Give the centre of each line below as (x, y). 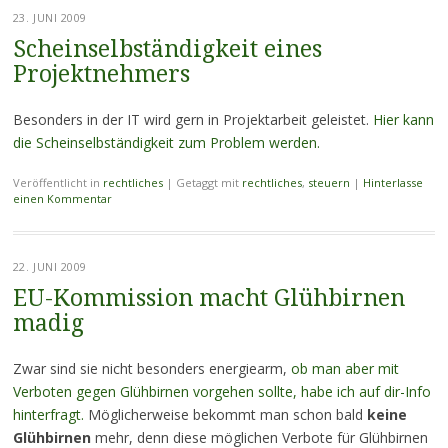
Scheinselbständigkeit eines (167, 49)
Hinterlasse (392, 182)
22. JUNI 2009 (49, 266)
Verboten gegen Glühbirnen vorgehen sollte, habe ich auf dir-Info (221, 391)
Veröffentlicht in (57, 182)
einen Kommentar (62, 198)
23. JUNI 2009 (49, 17)
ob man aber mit (344, 368)
